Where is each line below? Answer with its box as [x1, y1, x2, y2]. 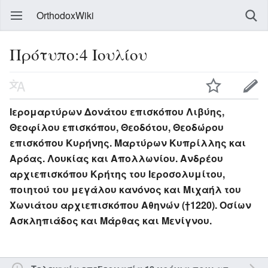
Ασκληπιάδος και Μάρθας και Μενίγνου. [10, 213, 212, 227]
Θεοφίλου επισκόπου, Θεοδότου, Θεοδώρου [10, 120, 224, 134]
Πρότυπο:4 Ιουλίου [10, 43, 147, 65]
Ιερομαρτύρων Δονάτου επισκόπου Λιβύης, [10, 104, 224, 118]
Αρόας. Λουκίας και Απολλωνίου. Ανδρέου [10, 151, 223, 165]
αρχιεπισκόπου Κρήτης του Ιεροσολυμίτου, [10, 166, 225, 181]
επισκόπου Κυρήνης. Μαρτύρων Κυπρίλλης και [10, 135, 246, 150]
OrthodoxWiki [36, 8, 94, 22]
